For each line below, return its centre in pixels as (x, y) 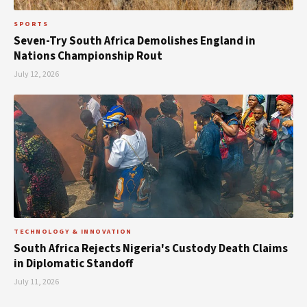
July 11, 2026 (36, 282)
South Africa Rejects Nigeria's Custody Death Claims (151, 249)
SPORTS (31, 24)
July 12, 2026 (36, 75)
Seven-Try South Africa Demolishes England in (135, 41)
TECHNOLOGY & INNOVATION (73, 232)
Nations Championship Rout (88, 57)
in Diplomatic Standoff (73, 264)
